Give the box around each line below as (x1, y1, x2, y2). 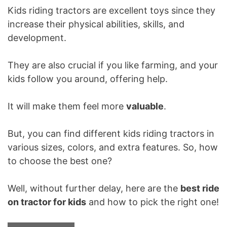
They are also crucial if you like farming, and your (8, 60, 218, 71)
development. (8, 32, 66, 44)
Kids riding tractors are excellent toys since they (8, 5, 215, 16)
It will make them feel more (8, 101, 126, 112)
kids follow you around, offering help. (8, 73, 168, 85)
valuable (126, 101, 164, 112)
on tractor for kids (8, 197, 86, 208)
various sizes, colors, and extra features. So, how (8, 142, 218, 153)
